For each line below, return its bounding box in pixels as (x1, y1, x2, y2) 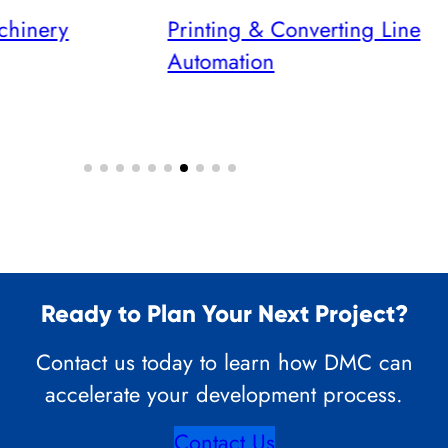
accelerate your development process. (45, 377, 403, 410)
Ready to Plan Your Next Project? (40, 298, 408, 328)
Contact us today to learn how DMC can (35, 345, 413, 378)
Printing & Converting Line (167, 13, 421, 46)
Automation (167, 45, 275, 78)
